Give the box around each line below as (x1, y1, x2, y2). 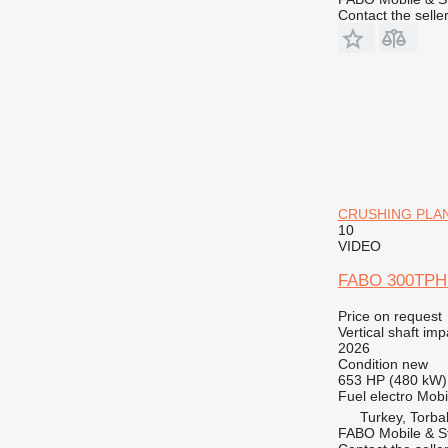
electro (369, 387, 413, 404)
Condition (337, 355, 398, 372)
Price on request (337, 307, 442, 324)
